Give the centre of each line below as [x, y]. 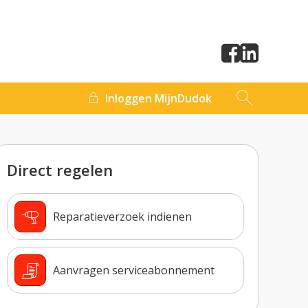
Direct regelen [60, 170]
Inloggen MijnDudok [158, 98]
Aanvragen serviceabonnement [134, 270]
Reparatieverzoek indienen [123, 216]
